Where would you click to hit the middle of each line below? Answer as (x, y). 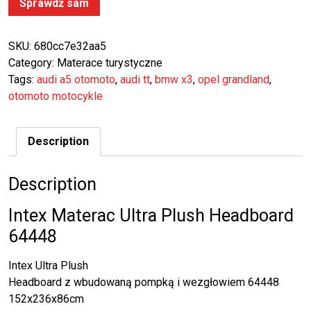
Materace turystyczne (110, 63)
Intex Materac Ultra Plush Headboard (151, 215)
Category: (33, 63)
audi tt (135, 80)
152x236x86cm (46, 299)
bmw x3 (174, 80)
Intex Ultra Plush (48, 265)
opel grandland (234, 80)
